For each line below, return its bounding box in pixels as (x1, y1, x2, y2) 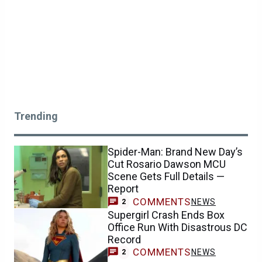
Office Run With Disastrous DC (108, 220, 247, 233)
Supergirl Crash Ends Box (108, 208, 225, 221)
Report (108, 182, 139, 195)
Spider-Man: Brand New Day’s (108, 146, 243, 158)
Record (108, 233, 141, 246)
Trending (14, 110, 58, 122)
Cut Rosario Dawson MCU (108, 158, 226, 170)
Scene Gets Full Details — (108, 170, 225, 182)
